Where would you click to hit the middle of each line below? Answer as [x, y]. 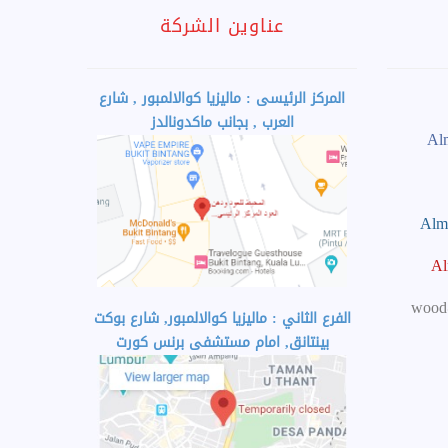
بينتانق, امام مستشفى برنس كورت [222, 342]
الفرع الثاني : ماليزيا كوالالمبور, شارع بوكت [222, 318]
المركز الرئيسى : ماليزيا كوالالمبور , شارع [222, 98]
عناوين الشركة [222, 25]
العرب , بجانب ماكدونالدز [222, 122]
